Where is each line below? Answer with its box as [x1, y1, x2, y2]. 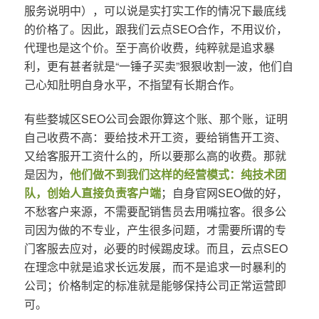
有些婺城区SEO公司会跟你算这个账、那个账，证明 [23, 110, 288, 127]
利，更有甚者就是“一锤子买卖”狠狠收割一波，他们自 [23, 57, 293, 74]
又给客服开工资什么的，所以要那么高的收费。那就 [23, 147, 286, 164]
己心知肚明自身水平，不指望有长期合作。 [23, 75, 241, 93]
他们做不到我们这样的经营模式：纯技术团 [69, 165, 286, 182]
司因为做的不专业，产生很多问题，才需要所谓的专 [23, 221, 286, 238]
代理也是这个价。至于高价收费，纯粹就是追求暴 [23, 38, 275, 56]
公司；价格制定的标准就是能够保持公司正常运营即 [23, 276, 286, 293]
